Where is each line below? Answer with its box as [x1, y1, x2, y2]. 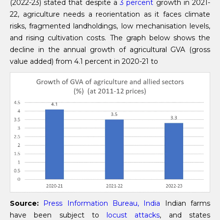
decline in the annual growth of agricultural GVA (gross [10, 45, 210, 55]
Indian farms [160, 199, 211, 208]
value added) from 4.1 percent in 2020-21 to [10, 57, 158, 66]
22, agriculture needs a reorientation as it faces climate [10, 10, 210, 19]
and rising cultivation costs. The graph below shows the [10, 33, 210, 43]
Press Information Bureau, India [43, 199, 161, 208]
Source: [10, 199, 39, 208]
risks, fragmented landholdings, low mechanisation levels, [10, 22, 210, 31]
